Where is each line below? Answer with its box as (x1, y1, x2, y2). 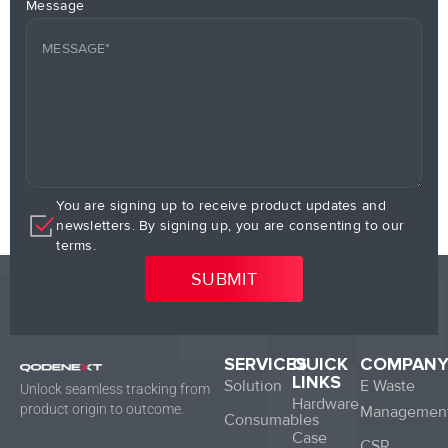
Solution (224, 376, 282, 397)
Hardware (292, 394, 359, 415)
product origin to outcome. (20, 401, 184, 418)
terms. (56, 236, 97, 254)
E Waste (360, 376, 415, 397)
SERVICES (224, 353, 307, 376)
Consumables (224, 410, 319, 431)
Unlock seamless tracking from (20, 381, 210, 398)
